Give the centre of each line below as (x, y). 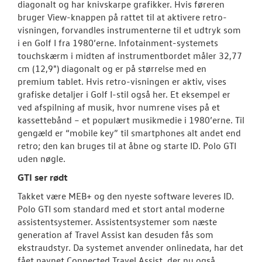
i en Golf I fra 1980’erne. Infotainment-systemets (118, 43)
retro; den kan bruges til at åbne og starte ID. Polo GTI (127, 146)
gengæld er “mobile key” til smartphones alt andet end (129, 133)
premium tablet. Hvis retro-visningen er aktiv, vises (122, 82)
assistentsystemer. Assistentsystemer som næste (117, 222)
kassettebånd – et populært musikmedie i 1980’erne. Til (131, 120)
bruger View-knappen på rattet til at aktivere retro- (122, 17)
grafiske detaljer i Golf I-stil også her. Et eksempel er (124, 94)
